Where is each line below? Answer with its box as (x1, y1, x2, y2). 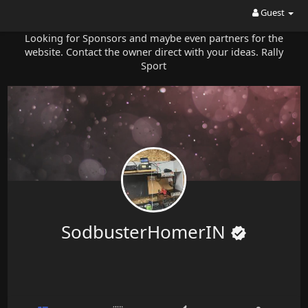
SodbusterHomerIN (60, 219, 230, 244)
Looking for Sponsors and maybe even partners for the (24, 31, 283, 45)
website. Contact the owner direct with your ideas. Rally (24, 45, 283, 58)
